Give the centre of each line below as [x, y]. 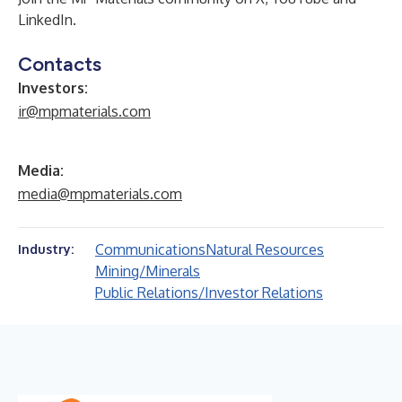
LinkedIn [45, 20]
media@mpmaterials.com [100, 194]
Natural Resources [265, 249]
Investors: [53, 88]
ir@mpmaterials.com [84, 111]
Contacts [60, 64]
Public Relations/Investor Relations [209, 293]
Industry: [46, 249]
